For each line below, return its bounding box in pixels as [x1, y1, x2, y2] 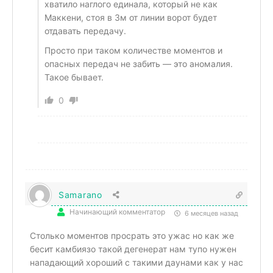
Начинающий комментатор [69, 207, 165, 216]
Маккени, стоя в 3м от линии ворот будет [44, 12, 217, 23]
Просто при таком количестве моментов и [44, 44, 222, 55]
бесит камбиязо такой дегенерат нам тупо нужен [30, 243, 236, 254]
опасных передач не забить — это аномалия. [44, 58, 233, 69]
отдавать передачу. [44, 25, 126, 36]
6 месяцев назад [183, 208, 238, 218]
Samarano [58, 189, 102, 200]
